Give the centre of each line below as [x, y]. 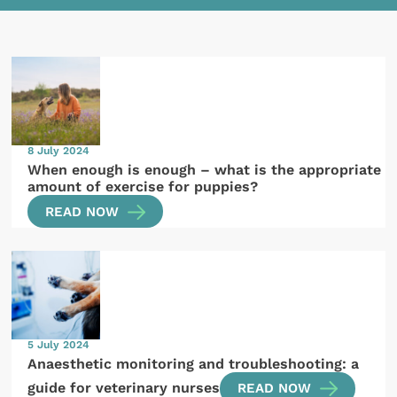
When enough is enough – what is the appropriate [205, 170]
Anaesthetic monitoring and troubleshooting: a [194, 363]
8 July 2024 [59, 151]
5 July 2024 [59, 345]
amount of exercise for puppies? [143, 187]
